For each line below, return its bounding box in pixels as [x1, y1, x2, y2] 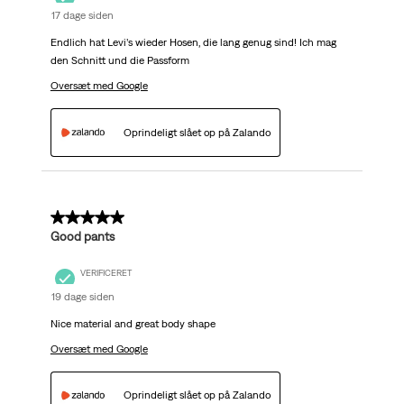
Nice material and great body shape [50, 317, 216, 330]
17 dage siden [50, 9, 114, 23]
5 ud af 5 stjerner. [50, 209, 158, 226]
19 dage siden [50, 289, 115, 303]
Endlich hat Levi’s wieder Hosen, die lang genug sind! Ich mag [50, 36, 336, 50]
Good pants [50, 228, 115, 243]
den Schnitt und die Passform [50, 54, 189, 68]
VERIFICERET [79, 268, 132, 279]
